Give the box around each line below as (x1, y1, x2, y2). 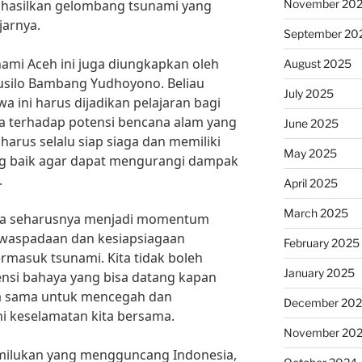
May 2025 (283, 146, 337, 160)
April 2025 (283, 176, 338, 190)
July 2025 (283, 86, 334, 100)
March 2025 (283, 206, 348, 220)
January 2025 (283, 266, 355, 280)
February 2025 (283, 236, 360, 250)
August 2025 (283, 57, 351, 70)
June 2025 (283, 116, 339, 130)
